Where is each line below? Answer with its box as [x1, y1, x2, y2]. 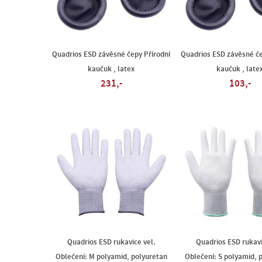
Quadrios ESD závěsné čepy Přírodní [52, 50, 170, 58]
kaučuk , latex [88, 65, 135, 73]
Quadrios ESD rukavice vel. [67, 238, 156, 246]
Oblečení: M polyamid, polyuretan [55, 253, 167, 261]
